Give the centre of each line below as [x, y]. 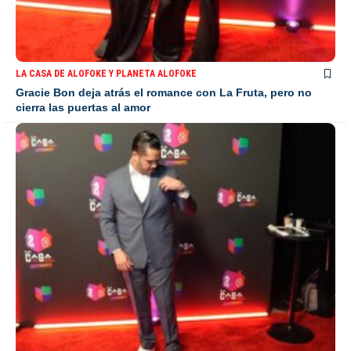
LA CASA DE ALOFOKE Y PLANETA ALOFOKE [106, 73]
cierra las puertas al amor [83, 107]
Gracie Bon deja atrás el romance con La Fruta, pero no [164, 92]
